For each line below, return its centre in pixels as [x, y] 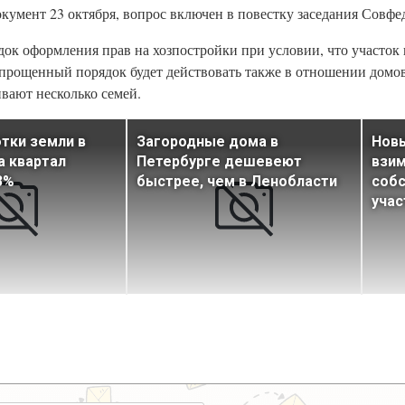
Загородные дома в [207, 142]
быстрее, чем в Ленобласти [237, 182]
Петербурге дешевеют [219, 162]
